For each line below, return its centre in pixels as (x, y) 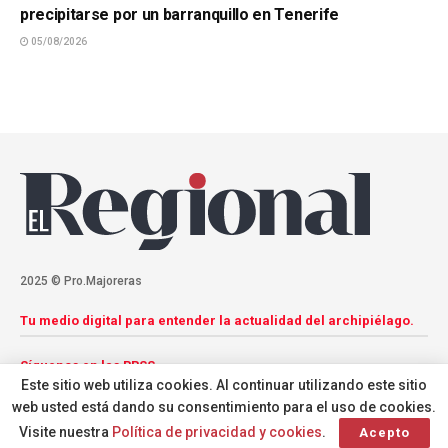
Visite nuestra (65, 432)
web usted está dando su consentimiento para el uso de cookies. (224, 407)
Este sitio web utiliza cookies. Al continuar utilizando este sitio (224, 385)
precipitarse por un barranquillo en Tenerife (179, 14)
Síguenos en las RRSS (87, 365)
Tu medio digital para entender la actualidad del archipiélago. (217, 320)
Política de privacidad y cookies (216, 432)
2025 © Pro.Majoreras (81, 281)
